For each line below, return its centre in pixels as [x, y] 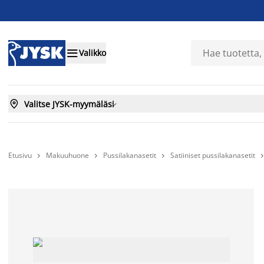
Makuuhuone [67, 155]
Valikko [93, 53]
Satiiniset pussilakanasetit [213, 155]
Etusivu [20, 155]
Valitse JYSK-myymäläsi [69, 104]
